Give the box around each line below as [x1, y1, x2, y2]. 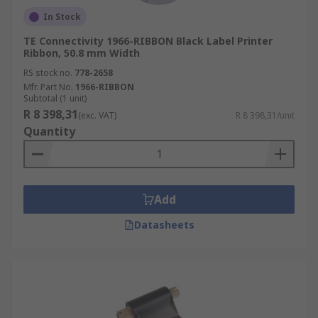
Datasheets [133, 218, 194, 231]
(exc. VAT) [78, 109, 116, 121]
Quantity [23, 124, 75, 139]
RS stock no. [23, 67, 72, 79]
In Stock [43, 11, 81, 23]
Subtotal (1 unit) [23, 92, 87, 104]
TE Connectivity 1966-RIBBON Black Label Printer [23, 34, 273, 48]
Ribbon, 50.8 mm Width [23, 46, 140, 60]
